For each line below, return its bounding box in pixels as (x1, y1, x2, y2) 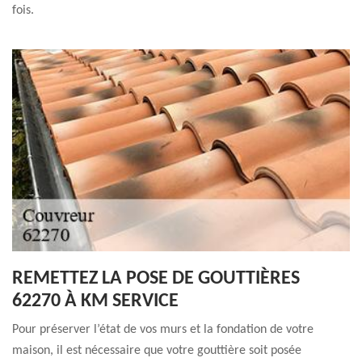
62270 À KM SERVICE (12, 292, 179, 311)
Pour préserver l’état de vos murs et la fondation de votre (12, 323, 314, 336)
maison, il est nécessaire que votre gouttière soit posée (12, 344, 301, 357)
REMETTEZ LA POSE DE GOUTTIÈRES (12, 269, 300, 288)
